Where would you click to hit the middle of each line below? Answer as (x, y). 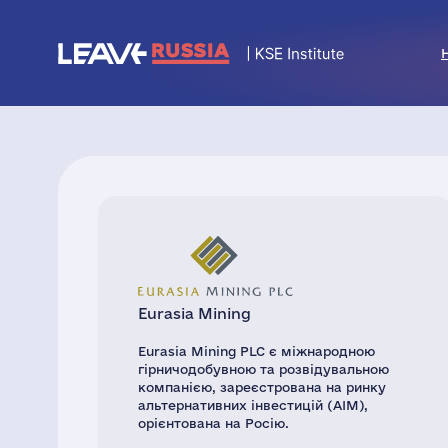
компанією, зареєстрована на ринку (262, 387)
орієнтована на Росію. (213, 423)
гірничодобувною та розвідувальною (263, 369)
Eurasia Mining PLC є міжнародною (256, 351)
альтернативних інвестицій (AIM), (253, 405)
